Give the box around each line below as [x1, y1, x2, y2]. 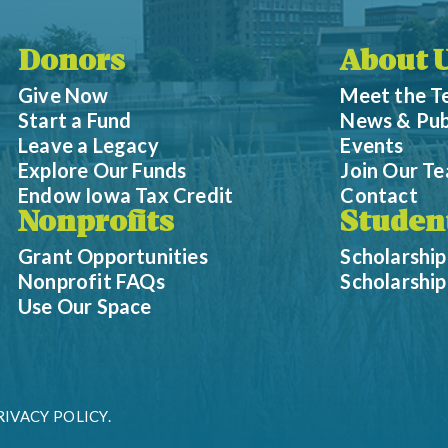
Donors [18, 49, 126, 78]
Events [340, 133, 404, 158]
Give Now [18, 83, 109, 108]
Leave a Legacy [18, 133, 159, 158]
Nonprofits [18, 210, 175, 239]
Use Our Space [18, 294, 152, 319]
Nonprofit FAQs [18, 269, 165, 294]
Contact [340, 183, 418, 208]
